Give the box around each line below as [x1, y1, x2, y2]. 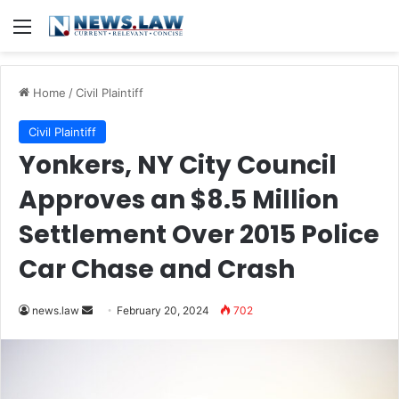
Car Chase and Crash [19, 252, 295, 287]
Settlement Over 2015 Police [19, 217, 379, 252]
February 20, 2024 [117, 304, 209, 317]
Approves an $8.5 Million [19, 183, 338, 217]
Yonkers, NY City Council [19, 148, 337, 183]
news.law [32, 304, 79, 317]
